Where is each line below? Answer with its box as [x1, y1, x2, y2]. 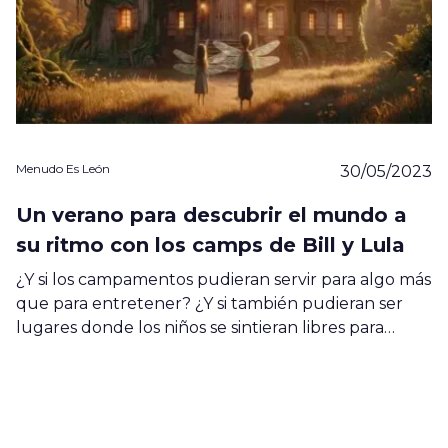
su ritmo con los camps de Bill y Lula [16, 232, 405, 257]
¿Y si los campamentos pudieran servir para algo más [16, 269, 431, 289]
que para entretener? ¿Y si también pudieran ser [16, 293, 403, 313]
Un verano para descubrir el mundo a [16, 202, 407, 227]
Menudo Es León [16, 160, 110, 176]
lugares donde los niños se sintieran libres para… [16, 317, 395, 337]
